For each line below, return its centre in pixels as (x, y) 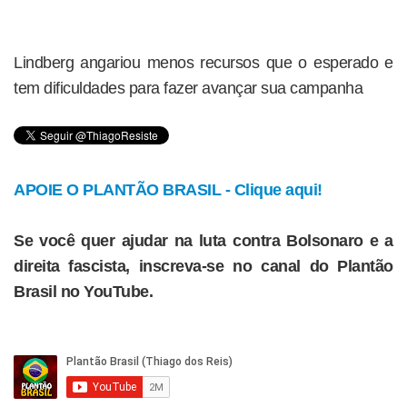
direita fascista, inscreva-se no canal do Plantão (203, 266)
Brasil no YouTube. (83, 292)
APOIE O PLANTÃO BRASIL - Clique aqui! (168, 190)
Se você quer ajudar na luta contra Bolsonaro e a (203, 241)
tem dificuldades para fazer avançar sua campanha (188, 88)
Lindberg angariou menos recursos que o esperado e (203, 63)
